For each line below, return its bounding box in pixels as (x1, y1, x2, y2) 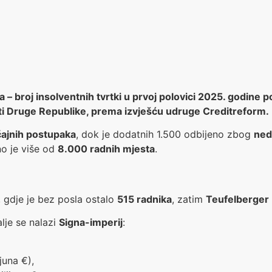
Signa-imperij (59, 216, 123, 229)
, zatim (172, 192, 206, 205)
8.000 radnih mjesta (58, 143, 155, 155)
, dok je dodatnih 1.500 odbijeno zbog (76, 128, 254, 141)
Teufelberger (206, 192, 269, 205)
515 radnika (117, 192, 172, 205)
